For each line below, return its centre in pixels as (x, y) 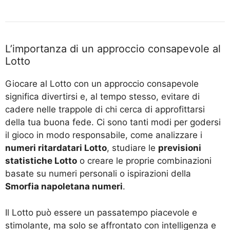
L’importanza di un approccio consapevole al (113, 49)
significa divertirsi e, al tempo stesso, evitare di (102, 97)
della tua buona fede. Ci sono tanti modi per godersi (113, 122)
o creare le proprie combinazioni (144, 161)
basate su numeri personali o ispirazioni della (98, 174)
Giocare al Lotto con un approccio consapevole (102, 84)
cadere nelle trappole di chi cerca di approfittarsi (105, 110)
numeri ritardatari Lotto (56, 148)
